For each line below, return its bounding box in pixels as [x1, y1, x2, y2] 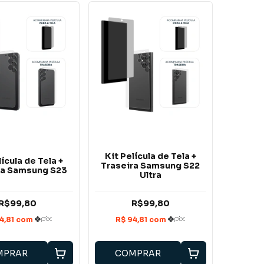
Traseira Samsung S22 [101, 160, 200, 171]
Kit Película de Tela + [104, 150, 196, 161]
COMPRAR [115, 248, 161, 259]
